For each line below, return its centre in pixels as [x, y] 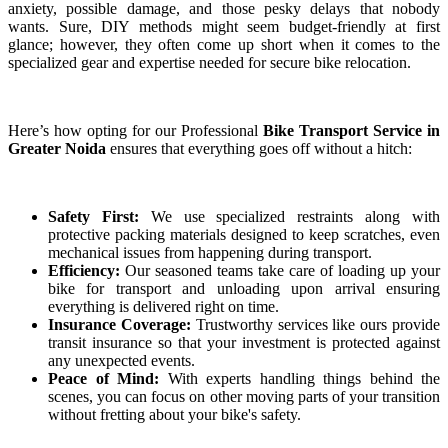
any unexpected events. [121, 360]
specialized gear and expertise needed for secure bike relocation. [209, 62]
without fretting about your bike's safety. [174, 414]
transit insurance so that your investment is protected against [244, 342]
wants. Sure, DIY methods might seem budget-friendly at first [224, 26]
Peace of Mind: [103, 378]
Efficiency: [84, 270]
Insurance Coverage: [119, 324]
